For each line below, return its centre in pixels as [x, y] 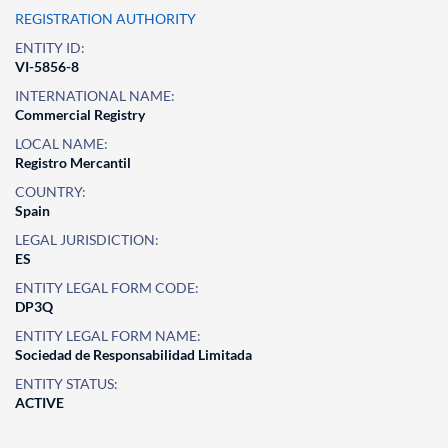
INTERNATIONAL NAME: [95, 95]
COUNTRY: [50, 191]
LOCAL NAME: [61, 143]
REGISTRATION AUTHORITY [105, 18]
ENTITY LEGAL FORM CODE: [107, 287]
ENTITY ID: [50, 47]
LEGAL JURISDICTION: [87, 239]
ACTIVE [39, 402]
